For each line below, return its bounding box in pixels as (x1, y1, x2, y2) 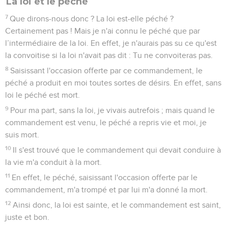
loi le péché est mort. (5, 91, 80, 99)
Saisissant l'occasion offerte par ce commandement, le (10, 66, 203, 75)
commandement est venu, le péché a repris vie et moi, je (5, 118, 207, 127)
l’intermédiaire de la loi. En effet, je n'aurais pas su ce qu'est (5, 39, 217, 47)
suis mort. (5, 130, 39, 139)
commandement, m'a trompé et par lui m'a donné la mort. (5, 185, 208, 194)
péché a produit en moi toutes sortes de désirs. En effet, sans (5, 78, 221, 87)
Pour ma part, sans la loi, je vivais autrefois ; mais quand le (10, 106, 215, 115)
